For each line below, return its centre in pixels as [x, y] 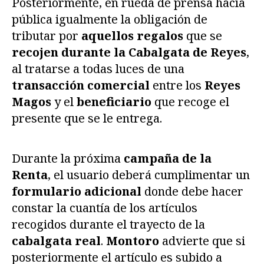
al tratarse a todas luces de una [98, 69]
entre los [177, 85]
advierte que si [202, 241]
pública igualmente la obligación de [110, 19]
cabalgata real [56, 241]
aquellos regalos [132, 36]
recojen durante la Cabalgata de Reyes [129, 52]
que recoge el [190, 102]
